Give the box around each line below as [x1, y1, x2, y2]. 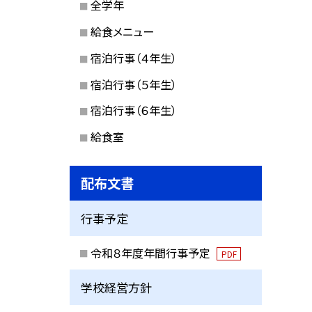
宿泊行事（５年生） [90, 75, 177, 93]
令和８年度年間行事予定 [90, 244, 213, 261]
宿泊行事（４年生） [90, 49, 177, 66]
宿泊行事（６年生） [90, 102, 177, 119]
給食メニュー [90, 23, 154, 40]
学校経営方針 [81, 279, 153, 296]
